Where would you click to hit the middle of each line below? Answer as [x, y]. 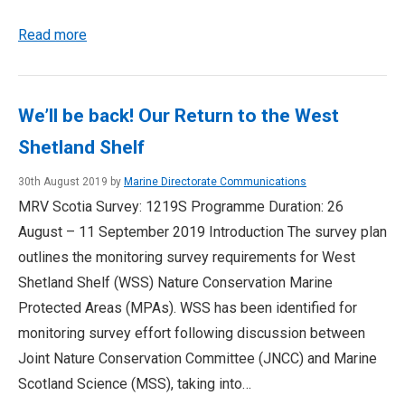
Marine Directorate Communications [215, 182]
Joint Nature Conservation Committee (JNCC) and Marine [198, 358]
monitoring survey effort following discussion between [192, 333]
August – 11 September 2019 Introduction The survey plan [202, 232]
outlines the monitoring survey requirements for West [187, 257]
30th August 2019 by [71, 182]
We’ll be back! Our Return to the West [179, 116]
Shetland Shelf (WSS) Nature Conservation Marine [175, 283]
